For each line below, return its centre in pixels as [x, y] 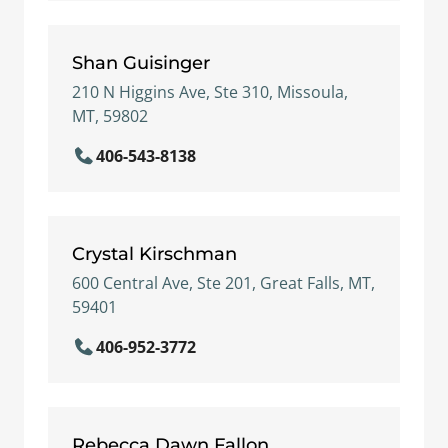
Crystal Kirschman [154, 253]
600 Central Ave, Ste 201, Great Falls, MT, [223, 283]
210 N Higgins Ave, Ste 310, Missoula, [210, 92]
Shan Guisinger [141, 62]
